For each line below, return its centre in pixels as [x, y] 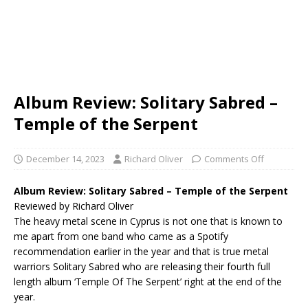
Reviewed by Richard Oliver [74, 206]
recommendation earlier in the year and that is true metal [141, 251]
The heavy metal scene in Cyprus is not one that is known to [148, 221]
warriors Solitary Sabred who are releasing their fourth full [142, 266]
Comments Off [234, 158]
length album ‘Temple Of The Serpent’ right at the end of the [148, 281]
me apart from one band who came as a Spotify [121, 236]
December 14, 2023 [65, 158]
